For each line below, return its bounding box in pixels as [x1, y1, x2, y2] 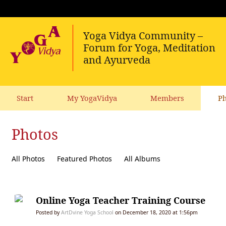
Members [150, 93, 185, 103]
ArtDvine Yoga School [61, 209, 114, 216]
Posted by [36, 209, 61, 216]
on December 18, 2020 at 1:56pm [114, 209, 198, 216]
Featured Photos [57, 154, 112, 164]
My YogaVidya [67, 93, 117, 103]
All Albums [124, 154, 160, 164]
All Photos [12, 154, 45, 164]
